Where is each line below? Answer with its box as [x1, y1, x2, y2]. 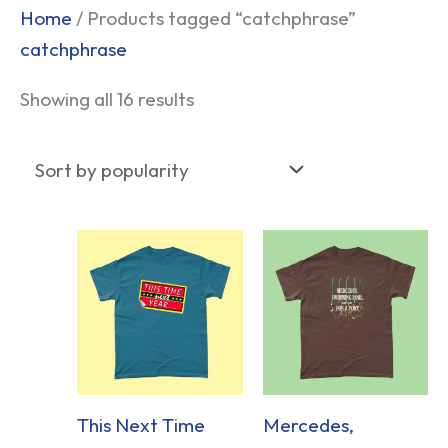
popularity [193, 66, 281, 91]
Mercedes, [262, 413, 354, 438]
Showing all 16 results [20, 86, 194, 111]
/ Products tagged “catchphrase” [72, 5, 356, 30]
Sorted [193, 4, 252, 29]
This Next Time [77, 413, 206, 438]
